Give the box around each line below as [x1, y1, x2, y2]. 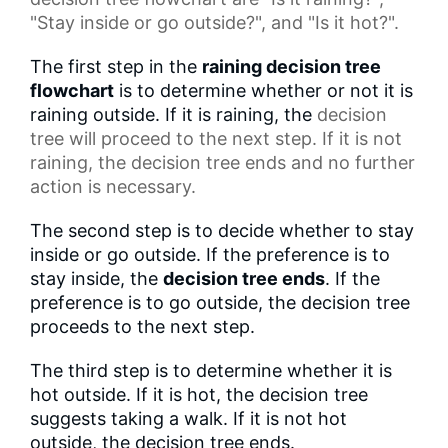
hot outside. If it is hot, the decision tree [30, 383, 368, 405]
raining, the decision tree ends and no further [30, 151, 415, 173]
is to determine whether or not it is [114, 79, 413, 101]
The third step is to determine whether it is [30, 359, 392, 381]
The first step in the [30, 55, 202, 77]
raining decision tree [202, 55, 381, 77]
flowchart [30, 79, 114, 101]
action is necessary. [30, 175, 196, 197]
